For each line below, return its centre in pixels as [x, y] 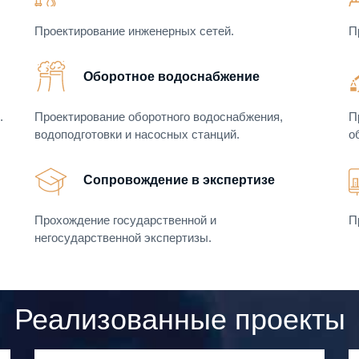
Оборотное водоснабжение [171, 77]
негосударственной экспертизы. [123, 238]
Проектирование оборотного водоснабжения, [159, 117]
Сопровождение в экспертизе [179, 180]
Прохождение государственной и [125, 220]
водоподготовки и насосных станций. [137, 135]
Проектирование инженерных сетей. [134, 31]
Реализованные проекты [179, 320]
